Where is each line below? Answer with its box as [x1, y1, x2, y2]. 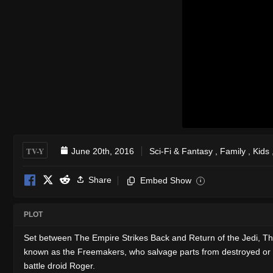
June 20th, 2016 [71, 146, 134, 156]
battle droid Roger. [24, 260, 95, 271]
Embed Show [140, 175, 191, 185]
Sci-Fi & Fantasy [149, 146, 213, 156]
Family [220, 146, 246, 156]
